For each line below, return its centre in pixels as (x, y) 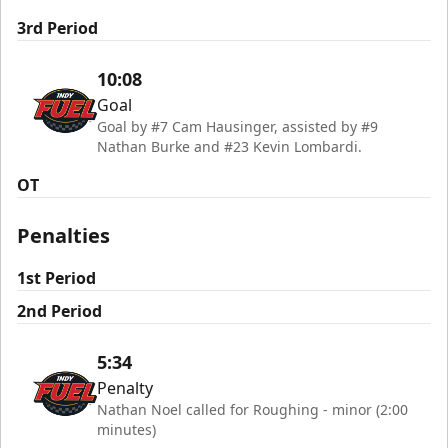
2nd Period (59, 311)
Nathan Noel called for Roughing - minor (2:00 (252, 409)
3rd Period (57, 28)
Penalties (63, 235)
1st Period (56, 278)
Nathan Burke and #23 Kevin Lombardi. (229, 146)
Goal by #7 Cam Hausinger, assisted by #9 (237, 126)
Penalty (125, 388)
